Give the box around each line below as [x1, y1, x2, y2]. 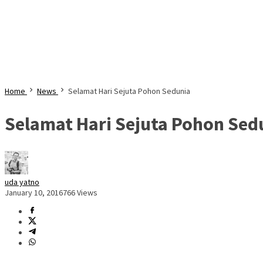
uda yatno [5, 177, 39, 188]
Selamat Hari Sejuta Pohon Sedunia [68, 86, 190, 96]
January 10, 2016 [5, 187, 63, 198]
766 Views [63, 187, 97, 198]
